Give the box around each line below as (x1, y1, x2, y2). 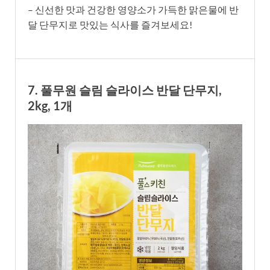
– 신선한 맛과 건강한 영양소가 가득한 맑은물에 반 (28, 3, 239, 15)
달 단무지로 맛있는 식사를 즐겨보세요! (28, 18, 192, 30)
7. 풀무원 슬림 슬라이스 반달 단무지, (28, 82, 222, 97)
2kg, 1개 (28, 98, 72, 113)
